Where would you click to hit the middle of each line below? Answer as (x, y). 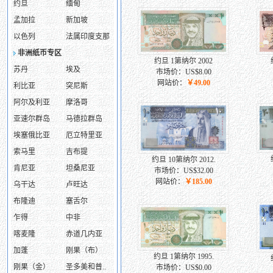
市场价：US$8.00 (183, 72)
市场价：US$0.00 (183, 268)
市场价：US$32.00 (183, 171)
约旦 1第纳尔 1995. (183, 257)
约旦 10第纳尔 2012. (183, 160)
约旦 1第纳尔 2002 (183, 61)
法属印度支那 (88, 37)
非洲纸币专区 (40, 53)
